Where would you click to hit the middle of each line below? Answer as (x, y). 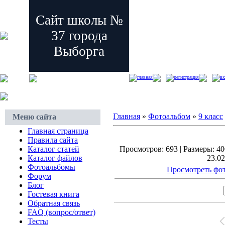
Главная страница (58, 131)
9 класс (211, 116)
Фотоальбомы (51, 167)
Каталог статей (53, 149)
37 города (79, 36)
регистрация (186, 77)
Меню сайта (34, 117)
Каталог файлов (55, 158)
